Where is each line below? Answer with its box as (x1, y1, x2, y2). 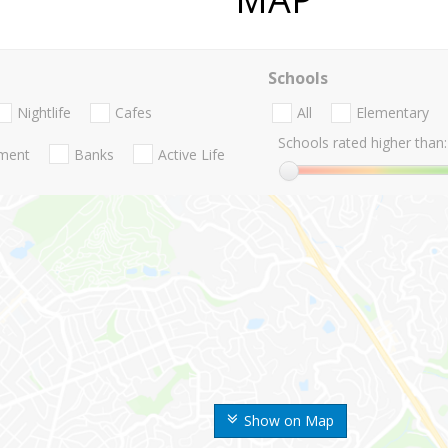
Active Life (158, 144, 225, 164)
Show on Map (244, 411, 334, 431)
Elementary (355, 103, 429, 123)
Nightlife (17, 103, 71, 123)
